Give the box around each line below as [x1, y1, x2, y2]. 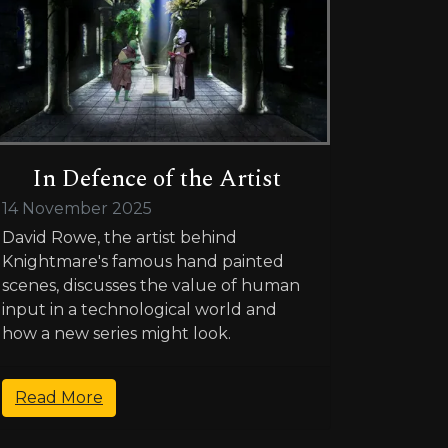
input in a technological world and [2, 300, 277, 320]
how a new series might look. [2, 324, 231, 344]
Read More [15, 388, 103, 408]
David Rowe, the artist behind [2, 228, 237, 248]
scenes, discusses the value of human [2, 276, 300, 296]
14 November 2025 [2, 199, 152, 219]
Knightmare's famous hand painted [2, 252, 284, 272]
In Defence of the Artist [31, 161, 281, 198]
